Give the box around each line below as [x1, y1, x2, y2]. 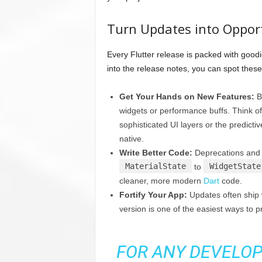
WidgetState [209, 161, 261, 171]
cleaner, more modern [119, 176, 204, 186]
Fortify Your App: [119, 190, 187, 200]
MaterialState [125, 161, 186, 171]
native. [119, 134, 144, 144]
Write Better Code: [119, 148, 192, 158]
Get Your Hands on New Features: [119, 92, 254, 102]
